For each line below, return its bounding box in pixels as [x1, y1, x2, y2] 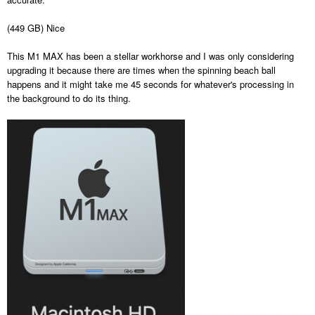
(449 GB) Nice [7, 21, 65, 35]
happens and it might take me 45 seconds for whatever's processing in [7, 77, 294, 91]
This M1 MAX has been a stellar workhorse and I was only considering [7, 49, 294, 63]
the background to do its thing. [7, 91, 131, 105]
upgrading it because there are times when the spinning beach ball [7, 63, 276, 77]
